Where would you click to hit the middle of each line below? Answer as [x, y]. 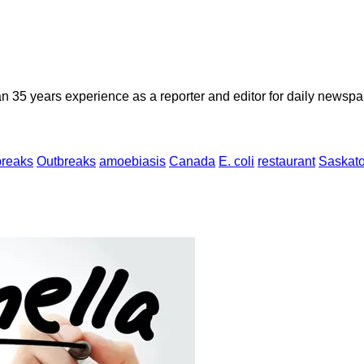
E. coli [236, 161]
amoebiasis [132, 161]
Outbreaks [66, 161]
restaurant [286, 161]
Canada [192, 161]
